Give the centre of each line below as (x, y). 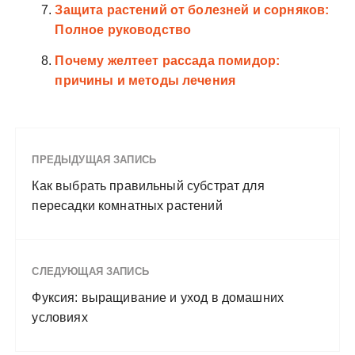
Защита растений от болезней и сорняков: (192, 10)
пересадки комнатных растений (127, 205)
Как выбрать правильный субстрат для (148, 185)
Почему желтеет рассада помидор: (168, 60)
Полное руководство (123, 29)
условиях (60, 317)
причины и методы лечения (145, 80)
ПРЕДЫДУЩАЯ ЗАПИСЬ (94, 159)
